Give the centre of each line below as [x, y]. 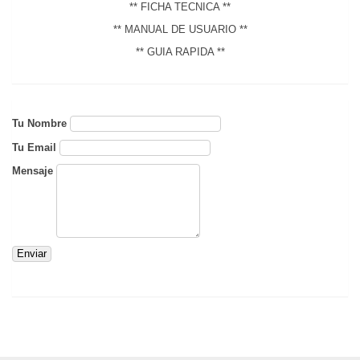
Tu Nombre [39, 123]
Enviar [32, 254]
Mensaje [33, 171]
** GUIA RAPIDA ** [180, 52]
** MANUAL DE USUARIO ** [180, 29]
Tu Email [34, 147]
